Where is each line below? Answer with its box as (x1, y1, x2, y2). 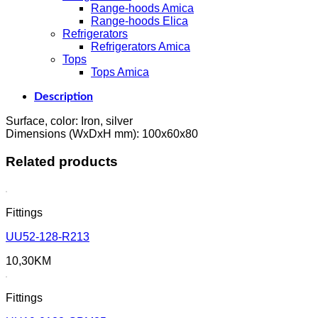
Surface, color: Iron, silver (6, 114, 133, 127)
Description (34, 90, 93, 102)
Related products (6, 153, 118, 169)
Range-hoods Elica (91, 14, 188, 27)
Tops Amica (91, 65, 149, 78)
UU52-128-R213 (6, 231, 89, 243)
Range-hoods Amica (91, 1, 194, 14)
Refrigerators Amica (91, 40, 190, 53)
